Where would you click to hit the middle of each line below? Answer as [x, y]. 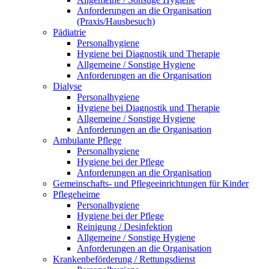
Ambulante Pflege [87, 141]
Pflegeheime [76, 195]
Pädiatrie [69, 32]
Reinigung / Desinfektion [125, 227]
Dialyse [67, 86]
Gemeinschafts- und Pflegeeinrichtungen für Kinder [151, 184]
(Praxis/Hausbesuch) [116, 22]
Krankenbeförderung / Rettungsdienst [124, 259]
